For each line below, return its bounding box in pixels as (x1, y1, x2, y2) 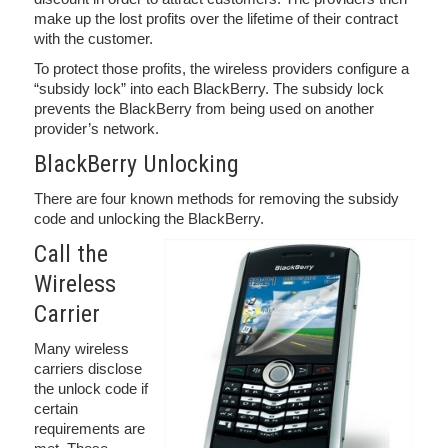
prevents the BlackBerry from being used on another (34, 100, 374, 117)
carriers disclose (34, 360, 142, 377)
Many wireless (34, 340, 129, 357)
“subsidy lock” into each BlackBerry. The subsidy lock (34, 80, 384, 97)
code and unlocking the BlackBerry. (34, 210, 264, 227)
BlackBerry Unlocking (34, 150, 239, 178)
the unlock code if (34, 380, 148, 397)
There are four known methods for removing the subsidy (34, 190, 399, 207)
